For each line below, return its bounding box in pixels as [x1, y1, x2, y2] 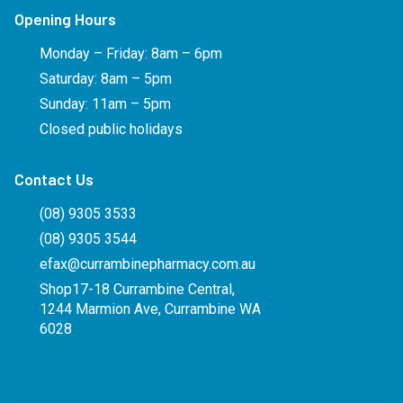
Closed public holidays [39, 120, 183, 138]
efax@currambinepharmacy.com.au [39, 255, 255, 273]
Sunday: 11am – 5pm [39, 94, 171, 112]
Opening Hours [14, 8, 116, 29]
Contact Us [14, 168, 94, 189]
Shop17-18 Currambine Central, [39, 280, 235, 298]
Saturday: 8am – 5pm [39, 69, 172, 87]
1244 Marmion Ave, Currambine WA [39, 300, 261, 318]
